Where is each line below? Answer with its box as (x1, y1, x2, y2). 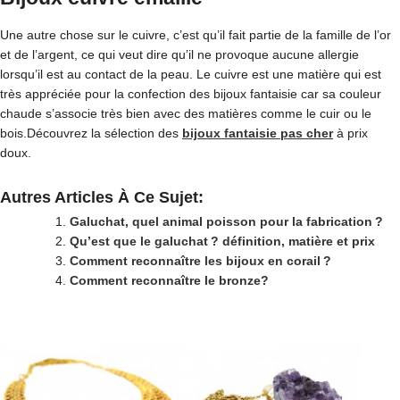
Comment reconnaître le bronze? (70, 273, 269, 287)
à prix (333, 126, 368, 140)
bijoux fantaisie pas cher (182, 126, 333, 140)
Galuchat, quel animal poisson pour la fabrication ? (70, 214, 383, 229)
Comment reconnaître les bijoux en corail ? (70, 254, 331, 268)
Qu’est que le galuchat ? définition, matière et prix (70, 234, 375, 248)
